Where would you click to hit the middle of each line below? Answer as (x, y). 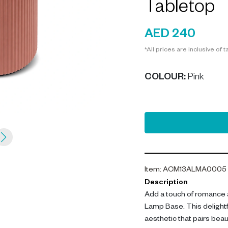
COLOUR (164, 78)
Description (166, 183)
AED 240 (170, 36)
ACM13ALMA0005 (195, 170)
